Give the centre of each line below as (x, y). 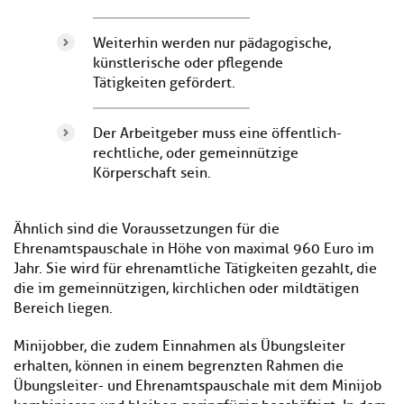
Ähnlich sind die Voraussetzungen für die (147, 230)
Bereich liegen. (63, 309)
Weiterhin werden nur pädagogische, (212, 44)
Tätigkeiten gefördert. (164, 83)
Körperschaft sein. (152, 174)
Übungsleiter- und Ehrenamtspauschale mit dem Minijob (197, 386)
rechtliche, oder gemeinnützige (196, 154)
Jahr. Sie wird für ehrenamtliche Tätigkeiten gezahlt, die (195, 269)
